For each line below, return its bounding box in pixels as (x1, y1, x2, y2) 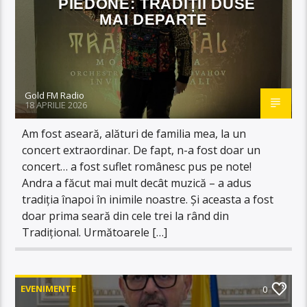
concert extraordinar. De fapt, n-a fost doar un (22, 142, 261, 158)
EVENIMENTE (21, 282, 77, 295)
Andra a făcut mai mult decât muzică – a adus (22, 175, 252, 191)
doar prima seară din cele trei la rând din (22, 208, 230, 223)
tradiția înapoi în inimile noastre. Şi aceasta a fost (22, 191, 274, 207)
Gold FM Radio (25, 88, 85, 101)
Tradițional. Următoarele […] (22, 224, 168, 240)
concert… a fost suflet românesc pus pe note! (22, 158, 252, 174)
